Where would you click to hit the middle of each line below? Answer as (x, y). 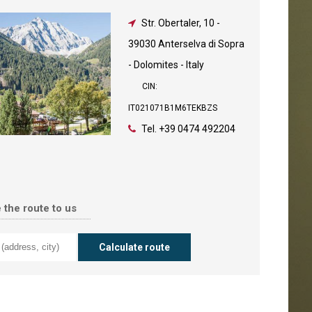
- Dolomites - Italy (166, 65)
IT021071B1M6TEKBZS (173, 108)
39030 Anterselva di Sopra (187, 44)
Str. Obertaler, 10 (178, 23)
